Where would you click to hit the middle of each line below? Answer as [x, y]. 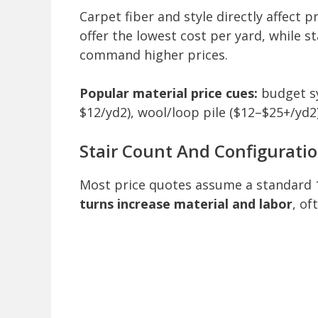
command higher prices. [154, 55]
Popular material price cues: [169, 93]
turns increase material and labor [186, 204]
